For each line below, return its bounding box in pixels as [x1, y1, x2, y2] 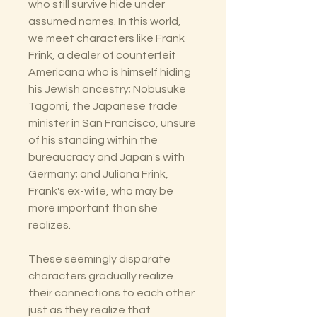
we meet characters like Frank [28, 33, 185, 45]
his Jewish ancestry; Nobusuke [28, 83, 186, 96]
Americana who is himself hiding [28, 67, 191, 79]
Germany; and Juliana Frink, [28, 168, 168, 180]
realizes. [28, 219, 71, 231]
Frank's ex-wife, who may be [28, 185, 173, 197]
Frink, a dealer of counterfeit [28, 50, 176, 62]
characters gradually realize [28, 270, 173, 282]
